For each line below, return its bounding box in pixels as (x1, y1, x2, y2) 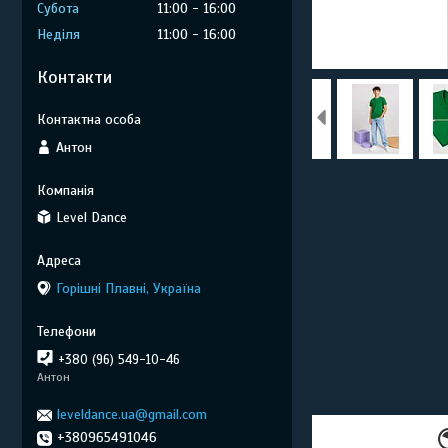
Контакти (37, 66, 112, 88)
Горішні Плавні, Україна (56, 279, 201, 297)
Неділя (37, 26, 80, 43)
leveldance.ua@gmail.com (57, 406, 207, 423)
